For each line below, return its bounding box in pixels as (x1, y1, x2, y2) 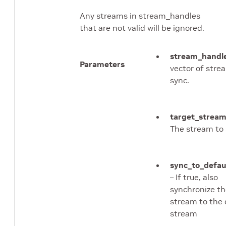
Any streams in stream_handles (80, 11, 200, 21)
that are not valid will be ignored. (80, 23, 204, 33)
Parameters (80, 59, 125, 70)
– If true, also (170, 172, 218, 183)
